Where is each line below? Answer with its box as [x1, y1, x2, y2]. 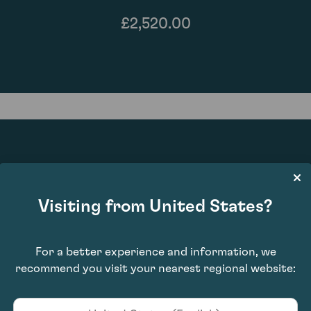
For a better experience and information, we [35, 246, 276, 258]
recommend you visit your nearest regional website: [15, 262, 296, 274]
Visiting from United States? [38, 198, 273, 215]
